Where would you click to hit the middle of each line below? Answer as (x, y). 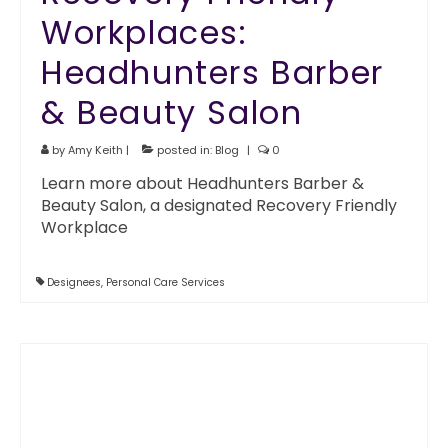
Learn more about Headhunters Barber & (202, 183)
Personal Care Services (165, 282)
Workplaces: (144, 32)
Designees (74, 282)
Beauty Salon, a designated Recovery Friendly (219, 205)
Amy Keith (95, 150)
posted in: (184, 150)
